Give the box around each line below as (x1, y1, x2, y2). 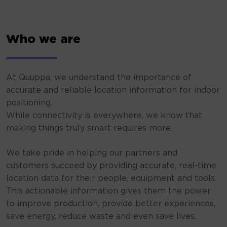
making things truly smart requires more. (6, 125, 172, 132)
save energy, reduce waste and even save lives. (6, 213, 196, 220)
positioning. (6, 99, 52, 107)
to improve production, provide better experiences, (6, 200, 215, 208)
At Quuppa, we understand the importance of (6, 74, 192, 82)
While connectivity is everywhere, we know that (6, 112, 202, 120)
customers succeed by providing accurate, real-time (6, 162, 216, 170)
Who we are (6, 34, 81, 45)
